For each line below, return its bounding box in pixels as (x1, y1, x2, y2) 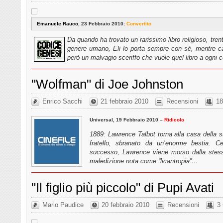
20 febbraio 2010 (102, 201, 149, 209)
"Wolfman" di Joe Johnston (31, 76, 183, 92)
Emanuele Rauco (37, 20, 78, 26)
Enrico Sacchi (42, 98, 83, 106)
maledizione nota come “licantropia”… (90, 157, 198, 165)
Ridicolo (164, 116, 184, 122)
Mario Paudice (42, 201, 84, 209)
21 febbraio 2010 (101, 98, 148, 106)
